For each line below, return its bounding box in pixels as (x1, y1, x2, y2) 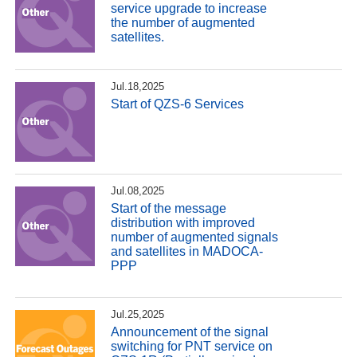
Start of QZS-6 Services (111, 96, 245, 111)
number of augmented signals (111, 229, 279, 244)
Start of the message (111, 201, 227, 215)
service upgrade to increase (111, 2, 268, 16)
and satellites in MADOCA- (111, 244, 264, 258)
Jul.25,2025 (111, 308, 165, 321)
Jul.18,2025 (111, 80, 165, 93)
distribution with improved (111, 215, 256, 229)
